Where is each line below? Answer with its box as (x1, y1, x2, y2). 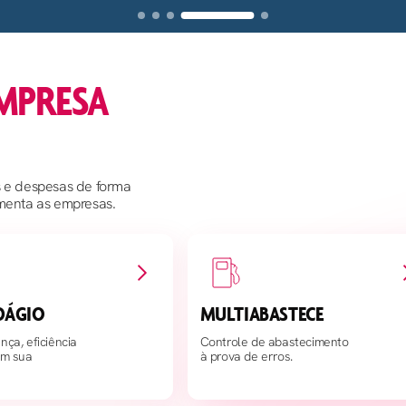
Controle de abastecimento (199, 333, 349, 350)
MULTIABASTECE (199, 301, 324, 326)
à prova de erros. (199, 348, 293, 364)
